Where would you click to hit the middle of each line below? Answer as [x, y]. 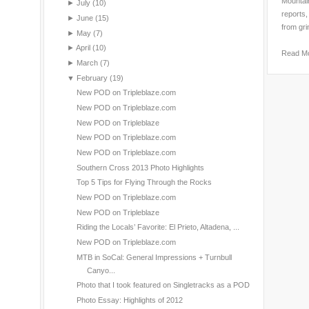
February [92, 78]
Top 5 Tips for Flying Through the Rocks [144, 182]
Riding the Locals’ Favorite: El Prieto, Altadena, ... [158, 227]
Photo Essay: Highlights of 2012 [129, 300]
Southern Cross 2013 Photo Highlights [140, 167]
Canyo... [101, 270]
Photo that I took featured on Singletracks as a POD [163, 285]
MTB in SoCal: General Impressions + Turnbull [154, 257]
